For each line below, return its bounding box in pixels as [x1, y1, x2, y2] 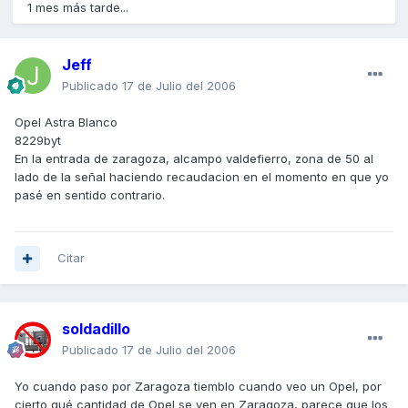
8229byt [15, 133, 61, 148]
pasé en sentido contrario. [15, 188, 165, 203]
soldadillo [62, 320, 130, 339]
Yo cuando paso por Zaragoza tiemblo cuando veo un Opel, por [15, 379, 382, 394]
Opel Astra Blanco [15, 115, 117, 130]
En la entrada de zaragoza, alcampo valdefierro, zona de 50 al [15, 151, 373, 167]
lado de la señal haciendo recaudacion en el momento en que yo [15, 169, 389, 185]
